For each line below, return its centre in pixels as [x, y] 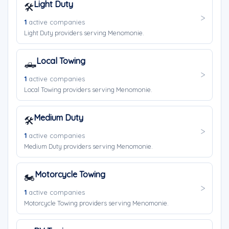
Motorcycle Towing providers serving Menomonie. [96, 203]
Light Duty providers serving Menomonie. [84, 33]
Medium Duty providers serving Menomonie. [88, 146]
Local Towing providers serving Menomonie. [88, 89]
